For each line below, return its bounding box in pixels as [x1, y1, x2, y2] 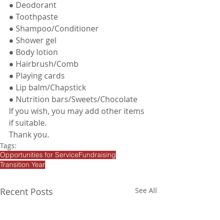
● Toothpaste [9, 11, 58, 23]
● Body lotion [9, 47, 58, 58]
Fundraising [79, 150, 116, 160]
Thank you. [9, 129, 49, 140]
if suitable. [9, 117, 49, 129]
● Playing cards [9, 70, 65, 82]
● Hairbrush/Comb [9, 58, 79, 70]
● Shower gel [9, 35, 56, 46]
